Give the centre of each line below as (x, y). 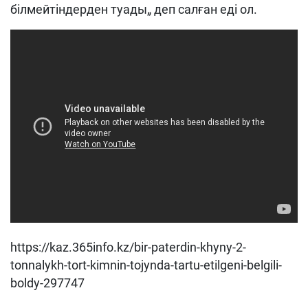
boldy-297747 (47, 283)
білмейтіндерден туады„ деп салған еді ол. (134, 9)
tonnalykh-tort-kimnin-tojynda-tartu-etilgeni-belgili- (146, 265)
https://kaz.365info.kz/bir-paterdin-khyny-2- (128, 247)
